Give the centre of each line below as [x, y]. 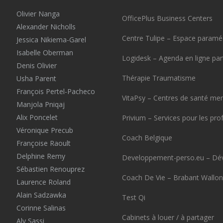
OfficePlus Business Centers [167, 18]
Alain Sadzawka [41, 195]
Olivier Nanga [38, 14]
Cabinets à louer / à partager [168, 217]
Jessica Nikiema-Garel [51, 40]
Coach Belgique [147, 138]
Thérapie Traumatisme [159, 78]
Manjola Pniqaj [40, 104]
